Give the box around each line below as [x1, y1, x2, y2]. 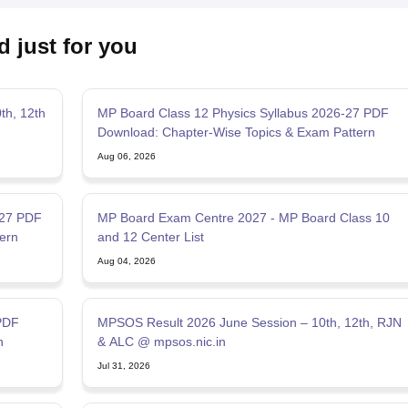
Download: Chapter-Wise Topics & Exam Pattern [97, 125, 375, 140]
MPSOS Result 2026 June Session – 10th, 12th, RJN [97, 315, 402, 331]
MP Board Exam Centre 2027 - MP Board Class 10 [97, 210, 390, 226]
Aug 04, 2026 [97, 256, 156, 267]
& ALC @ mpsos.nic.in [97, 334, 226, 350]
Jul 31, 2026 [97, 361, 150, 372]
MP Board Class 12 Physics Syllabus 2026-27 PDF [97, 106, 389, 121]
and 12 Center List [97, 229, 204, 245]
